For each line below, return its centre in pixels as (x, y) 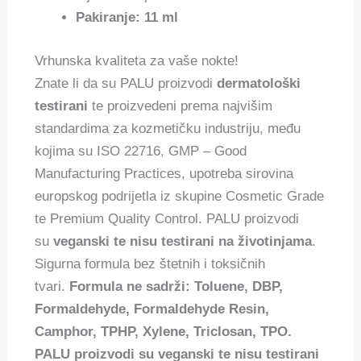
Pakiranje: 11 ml (127, 18)
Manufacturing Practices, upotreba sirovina (164, 173)
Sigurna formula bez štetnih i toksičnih (150, 263)
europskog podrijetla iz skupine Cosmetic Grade (180, 196)
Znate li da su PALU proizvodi (126, 83)
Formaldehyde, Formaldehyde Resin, (152, 309)
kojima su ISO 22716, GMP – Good (141, 151)
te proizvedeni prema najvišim (180, 106)
